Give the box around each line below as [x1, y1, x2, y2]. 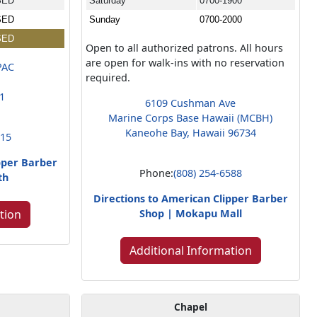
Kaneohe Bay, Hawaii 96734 [125, 125, 256, 139]
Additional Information [129, 242, 252, 258]
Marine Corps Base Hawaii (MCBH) [108, 110, 273, 125]
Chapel [173, 299, 207, 313]
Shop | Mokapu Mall [139, 206, 242, 220]
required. [85, 70, 133, 84]
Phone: [139, 166, 173, 180]
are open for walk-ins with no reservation [85, 55, 284, 69]
